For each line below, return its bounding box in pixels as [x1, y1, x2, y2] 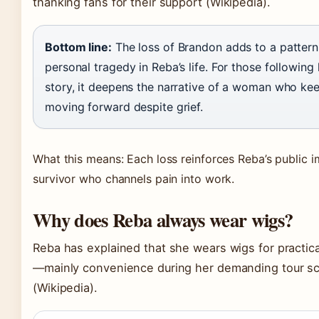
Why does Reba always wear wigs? [33, 206, 293, 234]
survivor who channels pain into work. [33, 172, 235, 186]
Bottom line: [45, 40, 112, 54]
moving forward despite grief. [45, 100, 204, 114]
